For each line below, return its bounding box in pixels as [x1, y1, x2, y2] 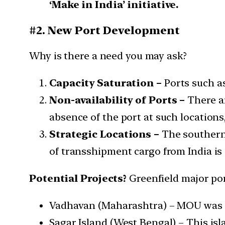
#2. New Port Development [29, 24, 180, 37]
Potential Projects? [29, 172, 129, 185]
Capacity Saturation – [49, 77, 162, 89]
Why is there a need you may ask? [29, 50, 187, 62]
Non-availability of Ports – [49, 94, 185, 106]
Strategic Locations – [49, 128, 159, 141]
